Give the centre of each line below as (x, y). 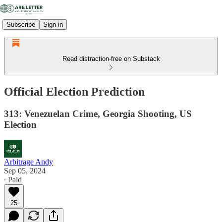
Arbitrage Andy (28, 162)
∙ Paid (13, 179)
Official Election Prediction (74, 91)
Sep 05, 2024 (25, 170)
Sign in (53, 24)
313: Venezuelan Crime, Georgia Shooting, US (98, 113)
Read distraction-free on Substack (111, 59)
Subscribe (21, 24)
